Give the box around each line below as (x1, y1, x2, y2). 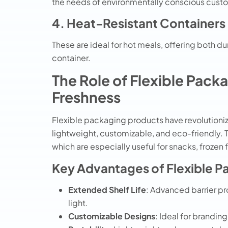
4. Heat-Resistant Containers (52, 15, 225, 31)
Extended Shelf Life (68, 184, 146, 195)
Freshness (52, 88, 121, 106)
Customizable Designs (68, 210, 155, 221)
